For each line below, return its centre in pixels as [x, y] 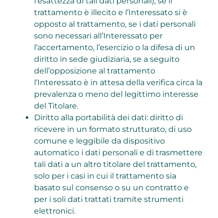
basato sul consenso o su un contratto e [111, 188]
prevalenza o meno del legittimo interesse [116, 94]
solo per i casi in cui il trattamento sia [105, 176]
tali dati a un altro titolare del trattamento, [115, 164]
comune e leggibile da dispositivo [99, 141]
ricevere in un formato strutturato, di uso [113, 129]
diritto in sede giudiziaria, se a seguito [107, 59]
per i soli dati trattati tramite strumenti [109, 200]
